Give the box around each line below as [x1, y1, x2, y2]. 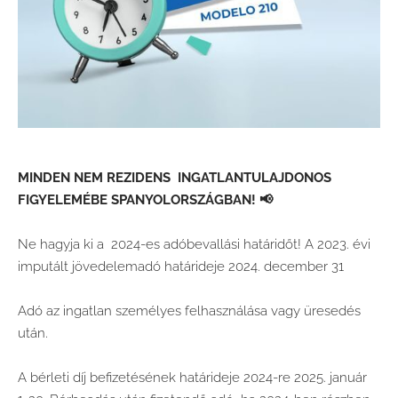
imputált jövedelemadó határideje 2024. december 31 [18, 258, 344, 275]
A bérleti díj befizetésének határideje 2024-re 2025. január [18, 369, 367, 386]
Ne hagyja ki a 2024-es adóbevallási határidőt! [18, 235, 305, 252]
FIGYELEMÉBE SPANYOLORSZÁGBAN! [18, 191, 256, 208]
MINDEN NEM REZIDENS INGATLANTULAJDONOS [18, 169, 331, 186]
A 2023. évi [305, 235, 370, 252]
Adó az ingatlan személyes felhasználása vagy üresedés [18, 302, 361, 319]
